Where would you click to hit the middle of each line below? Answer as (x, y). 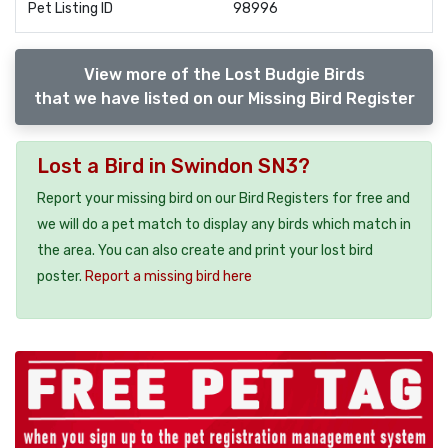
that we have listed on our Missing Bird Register (224, 99)
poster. (61, 277)
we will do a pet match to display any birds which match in (224, 225)
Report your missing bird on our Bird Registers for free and (223, 199)
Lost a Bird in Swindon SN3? (173, 166)
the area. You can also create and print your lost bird (205, 251)
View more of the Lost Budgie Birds (224, 75)
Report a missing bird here (168, 277)
